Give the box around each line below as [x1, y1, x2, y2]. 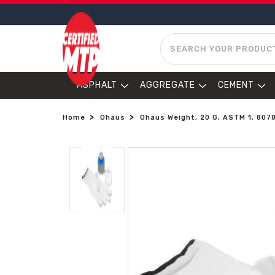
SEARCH [160, 34, 197, 44]
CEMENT [218, 80, 254, 90]
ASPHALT [77, 80, 117, 90]
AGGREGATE [140, 80, 195, 90]
